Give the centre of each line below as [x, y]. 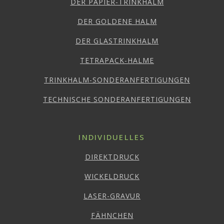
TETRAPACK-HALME [117, 60]
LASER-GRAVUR [112, 195]
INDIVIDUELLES [112, 137]
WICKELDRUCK [112, 176]
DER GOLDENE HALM [117, 21]
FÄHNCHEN [112, 215]
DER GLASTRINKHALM [117, 40]
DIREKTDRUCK [112, 156]
